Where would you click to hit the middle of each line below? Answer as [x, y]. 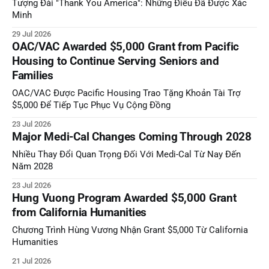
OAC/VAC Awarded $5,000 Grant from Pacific [126, 47]
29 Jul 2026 [32, 34]
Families [33, 76]
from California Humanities [80, 213]
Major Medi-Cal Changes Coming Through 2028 [132, 137]
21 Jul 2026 [32, 261]
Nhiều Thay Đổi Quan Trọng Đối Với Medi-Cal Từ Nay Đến [126, 155]
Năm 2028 [32, 167]
